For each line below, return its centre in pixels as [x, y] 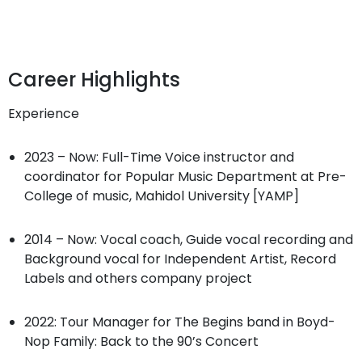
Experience [44, 114]
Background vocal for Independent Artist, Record [180, 259]
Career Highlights [94, 80]
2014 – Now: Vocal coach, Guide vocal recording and [189, 240]
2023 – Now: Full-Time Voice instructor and [159, 157]
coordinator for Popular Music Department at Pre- [185, 177]
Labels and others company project [138, 278]
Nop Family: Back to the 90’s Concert [141, 341]
